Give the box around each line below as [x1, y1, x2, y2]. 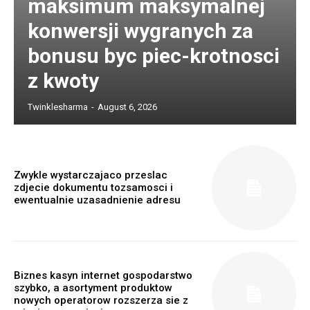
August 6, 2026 [98, 102, 157, 113]
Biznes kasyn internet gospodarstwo [14, 268, 192, 282]
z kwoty [28, 69, 99, 93]
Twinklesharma [28, 102, 88, 113]
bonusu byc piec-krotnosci [28, 44, 280, 69]
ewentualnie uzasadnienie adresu [14, 194, 181, 207]
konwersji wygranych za [28, 19, 253, 44]
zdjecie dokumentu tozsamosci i [14, 181, 173, 194]
